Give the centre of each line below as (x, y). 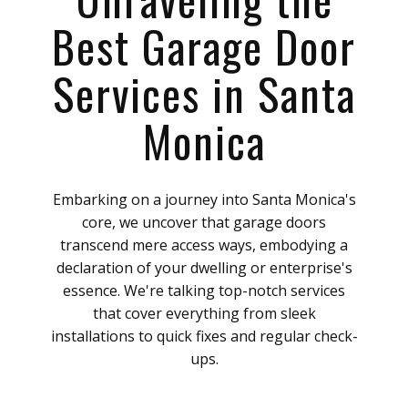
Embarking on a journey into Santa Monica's (204, 199)
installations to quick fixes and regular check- (204, 336)
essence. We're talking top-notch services (204, 291)
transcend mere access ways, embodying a (204, 245)
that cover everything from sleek (204, 313)
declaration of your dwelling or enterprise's (204, 268)
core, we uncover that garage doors (204, 222)
